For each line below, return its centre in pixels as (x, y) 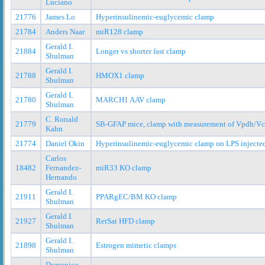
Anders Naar (65, 31)
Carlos (56, 158)
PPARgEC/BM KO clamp (136, 196)
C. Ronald (62, 119)
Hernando (61, 177)
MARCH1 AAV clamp (131, 99)
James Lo (60, 17)
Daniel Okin (65, 143)
